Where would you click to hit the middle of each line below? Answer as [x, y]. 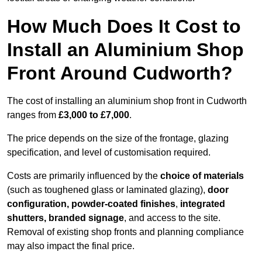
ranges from [33, 115]
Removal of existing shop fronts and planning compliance [125, 232]
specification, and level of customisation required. [109, 153]
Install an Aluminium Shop [125, 50]
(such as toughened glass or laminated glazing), [107, 190]
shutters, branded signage [65, 218]
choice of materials [202, 176]
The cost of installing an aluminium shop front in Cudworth [127, 101]
